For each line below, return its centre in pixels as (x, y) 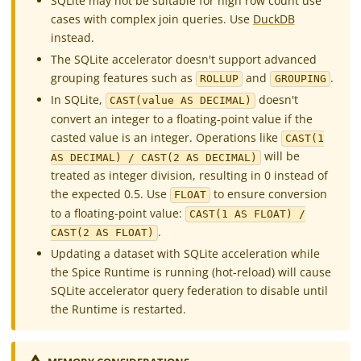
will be (280, 156)
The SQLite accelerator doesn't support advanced (183, 59)
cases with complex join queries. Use (151, 19)
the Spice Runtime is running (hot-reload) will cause (191, 272)
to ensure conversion (269, 193)
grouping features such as (123, 77)
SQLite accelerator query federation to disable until (189, 291)
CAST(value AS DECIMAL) (180, 101)
